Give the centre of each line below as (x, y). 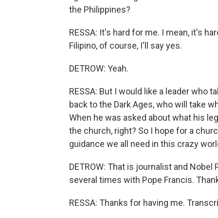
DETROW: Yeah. (99, 68)
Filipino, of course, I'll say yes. (126, 45)
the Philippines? (100, 9)
